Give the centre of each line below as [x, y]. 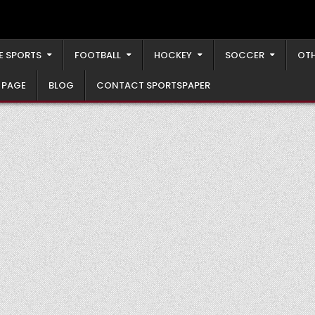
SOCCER [244, 55]
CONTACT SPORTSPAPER [153, 85]
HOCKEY [173, 55]
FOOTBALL [97, 55]
